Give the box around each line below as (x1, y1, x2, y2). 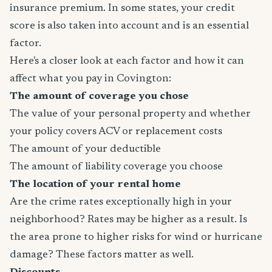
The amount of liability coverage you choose (10, 161, 223, 173)
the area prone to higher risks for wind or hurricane (10, 232, 262, 243)
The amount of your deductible (10, 144, 161, 155)
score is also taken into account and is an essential (10, 21, 249, 32)
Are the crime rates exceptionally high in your (10, 197, 232, 208)
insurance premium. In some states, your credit (10, 3, 235, 15)
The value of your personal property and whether (10, 109, 251, 120)
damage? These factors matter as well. (10, 250, 194, 261)
